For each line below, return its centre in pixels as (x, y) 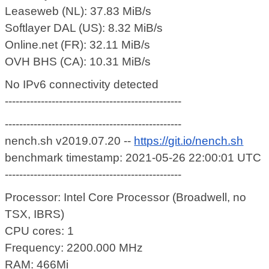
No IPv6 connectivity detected (82, 85)
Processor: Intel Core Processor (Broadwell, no (126, 198)
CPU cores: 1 (40, 231)
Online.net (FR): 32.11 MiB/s (78, 45)
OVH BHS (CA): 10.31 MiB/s (78, 62)
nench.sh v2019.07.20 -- (70, 141)
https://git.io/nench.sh (189, 141)
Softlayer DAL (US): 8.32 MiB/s (84, 28)
